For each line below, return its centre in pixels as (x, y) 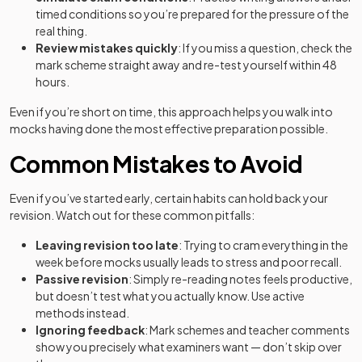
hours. (53, 82)
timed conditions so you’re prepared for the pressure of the (192, 14)
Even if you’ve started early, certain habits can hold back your (169, 198)
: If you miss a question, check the (265, 48)
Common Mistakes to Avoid (156, 164)
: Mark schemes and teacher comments (247, 330)
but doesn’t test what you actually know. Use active (170, 296)
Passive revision (82, 279)
